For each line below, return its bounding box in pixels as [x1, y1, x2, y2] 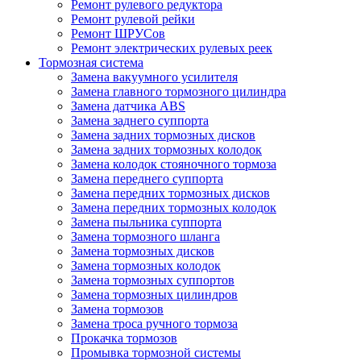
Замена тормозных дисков [71, 243, 214, 258]
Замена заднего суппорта [71, 113, 209, 127]
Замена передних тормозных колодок [71, 200, 276, 214]
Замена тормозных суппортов [71, 272, 234, 287]
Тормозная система [39, 55, 143, 69]
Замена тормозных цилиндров [71, 287, 238, 301]
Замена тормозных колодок [71, 258, 221, 272]
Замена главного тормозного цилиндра [71, 84, 286, 98]
